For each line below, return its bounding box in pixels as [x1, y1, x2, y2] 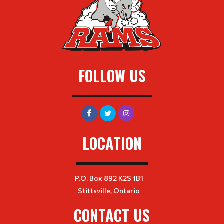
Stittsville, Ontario [78, 186, 140, 195]
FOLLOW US [78, 64, 146, 87]
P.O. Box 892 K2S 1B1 [74, 174, 143, 182]
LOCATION [82, 132, 142, 154]
